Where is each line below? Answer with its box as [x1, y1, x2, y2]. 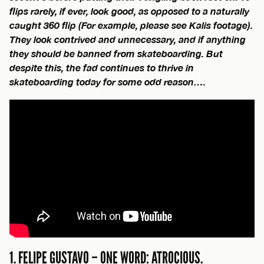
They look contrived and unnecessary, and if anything [9, 33, 246, 45]
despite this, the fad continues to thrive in [9, 61, 194, 73]
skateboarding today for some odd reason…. [9, 75, 206, 87]
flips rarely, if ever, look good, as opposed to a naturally [9, 5, 249, 16]
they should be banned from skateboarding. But [9, 47, 223, 59]
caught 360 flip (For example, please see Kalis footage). [9, 19, 253, 31]
